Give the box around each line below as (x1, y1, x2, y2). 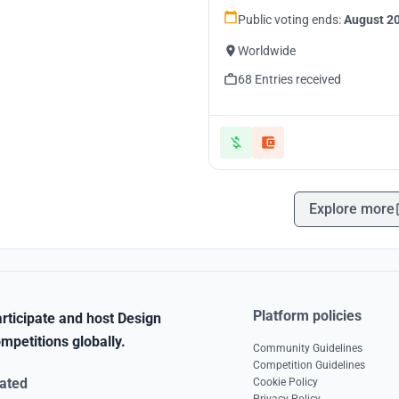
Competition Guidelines (253, 359, 365, 371)
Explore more (309, 200, 395, 217)
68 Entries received (238, 72, 341, 86)
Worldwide (238, 44, 296, 58)
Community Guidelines (253, 342, 362, 354)
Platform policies (253, 307, 362, 324)
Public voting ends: (238, 12, 344, 27)
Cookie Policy (253, 376, 318, 388)
